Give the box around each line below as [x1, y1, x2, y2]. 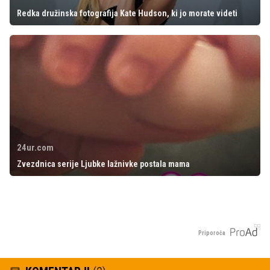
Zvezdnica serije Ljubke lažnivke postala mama [17, 159, 190, 169]
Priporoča [198, 229, 225, 236]
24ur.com [17, 142, 54, 154]
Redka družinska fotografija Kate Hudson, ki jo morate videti [17, 8, 237, 19]
